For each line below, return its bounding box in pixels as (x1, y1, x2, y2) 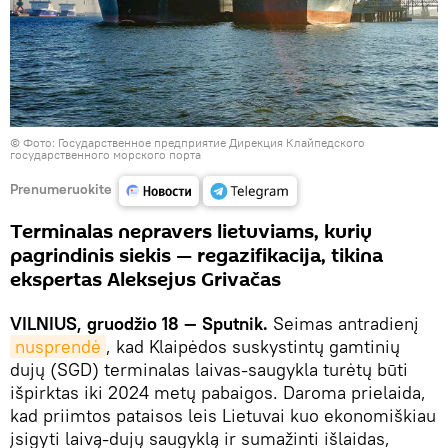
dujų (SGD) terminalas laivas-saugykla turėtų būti (10, 358, 408, 382)
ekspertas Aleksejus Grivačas (10, 266, 281, 295)
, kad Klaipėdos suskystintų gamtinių (106, 335, 400, 359)
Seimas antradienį (268, 312, 419, 336)
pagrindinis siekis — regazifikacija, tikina (10, 242, 383, 271)
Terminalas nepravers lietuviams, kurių (10, 218, 372, 247)
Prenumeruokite (10, 179, 112, 198)
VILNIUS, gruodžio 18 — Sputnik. (10, 312, 268, 336)
